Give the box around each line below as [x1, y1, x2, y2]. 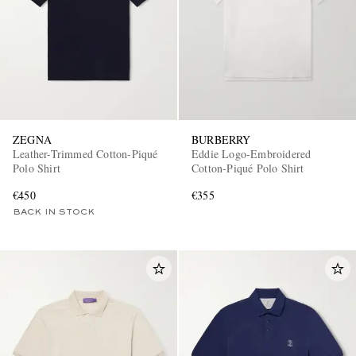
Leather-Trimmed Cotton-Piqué [13, 146, 159, 162]
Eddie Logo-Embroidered [192, 146, 311, 162]
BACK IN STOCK [13, 208, 95, 217]
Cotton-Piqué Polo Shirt [192, 161, 304, 176]
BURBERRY [192, 132, 251, 148]
